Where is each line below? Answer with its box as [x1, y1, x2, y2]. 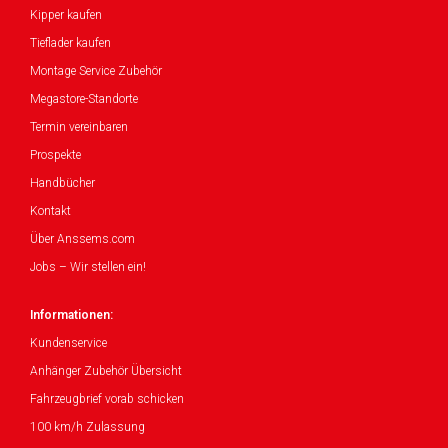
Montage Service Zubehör [30, 64, 162, 78]
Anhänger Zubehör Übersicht [30, 364, 182, 378]
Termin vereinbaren [30, 120, 128, 134]
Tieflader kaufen [30, 36, 111, 50]
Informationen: [30, 308, 113, 322]
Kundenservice [30, 336, 107, 350]
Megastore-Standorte [30, 92, 138, 106]
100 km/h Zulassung [30, 420, 145, 434]
